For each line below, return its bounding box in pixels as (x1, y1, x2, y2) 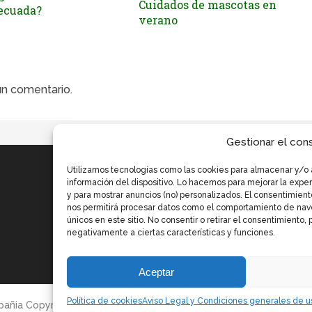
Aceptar (138, 265, 174, 278)
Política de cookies (67, 296, 142, 306)
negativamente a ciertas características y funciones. (67, 228, 275, 237)
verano (139, 12, 178, 27)
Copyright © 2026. (23, 299, 112, 311)
